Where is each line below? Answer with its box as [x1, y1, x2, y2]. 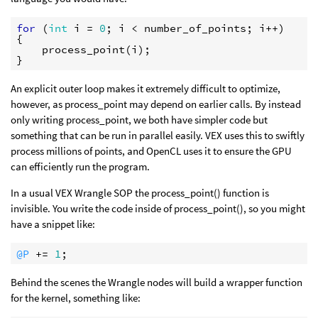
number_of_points [143, 21, 246, 35]
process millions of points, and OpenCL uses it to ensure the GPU [11, 144, 292, 158]
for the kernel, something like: [11, 291, 141, 305]
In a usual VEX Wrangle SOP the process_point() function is [11, 186, 269, 199]
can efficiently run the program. [11, 160, 150, 173]
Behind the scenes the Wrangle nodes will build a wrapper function [11, 275, 302, 289]
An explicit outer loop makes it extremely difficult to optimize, [11, 82, 280, 95]
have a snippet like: [11, 217, 95, 231]
